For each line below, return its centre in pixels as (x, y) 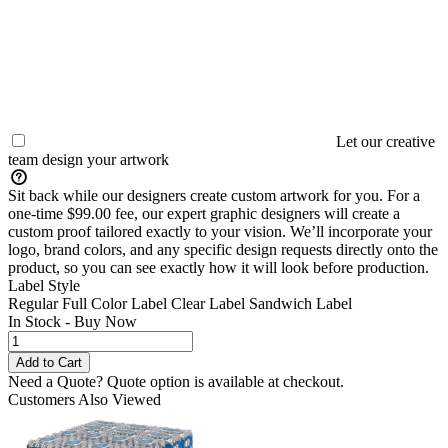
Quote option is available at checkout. (223, 382)
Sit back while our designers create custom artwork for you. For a (214, 196)
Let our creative (385, 142)
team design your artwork (88, 160)
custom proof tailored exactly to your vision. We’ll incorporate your (220, 232)
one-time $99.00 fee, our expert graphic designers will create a (204, 214)
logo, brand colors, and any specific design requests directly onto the (223, 250)
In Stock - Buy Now (72, 322)
